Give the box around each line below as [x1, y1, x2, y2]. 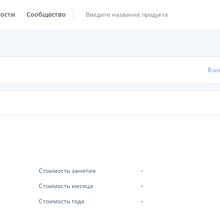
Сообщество [27, 10, 66, 19]
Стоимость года [38, 197, 84, 205]
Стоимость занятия [38, 166, 96, 175]
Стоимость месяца [38, 182, 93, 190]
